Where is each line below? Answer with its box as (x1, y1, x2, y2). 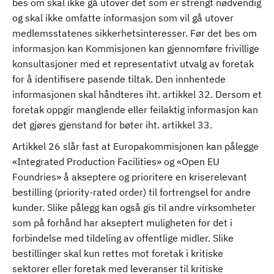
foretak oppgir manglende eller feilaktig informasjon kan (12, 103, 258, 116)
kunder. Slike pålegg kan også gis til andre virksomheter (12, 201, 256, 213)
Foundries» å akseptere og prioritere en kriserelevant (12, 171, 247, 183)
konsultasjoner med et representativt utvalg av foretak (12, 57, 254, 70)
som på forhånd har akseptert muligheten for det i (12, 217, 232, 229)
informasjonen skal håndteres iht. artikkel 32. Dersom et (12, 88, 262, 100)
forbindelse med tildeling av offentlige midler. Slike (12, 232, 234, 244)
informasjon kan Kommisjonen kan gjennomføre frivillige (12, 42, 259, 54)
